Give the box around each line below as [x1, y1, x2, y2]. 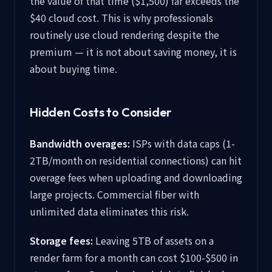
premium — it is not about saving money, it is [30, 44, 237, 59]
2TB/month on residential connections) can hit [30, 153, 242, 168]
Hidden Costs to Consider [30, 104, 172, 120]
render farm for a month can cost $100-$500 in [30, 250, 238, 265]
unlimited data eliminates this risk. [30, 204, 189, 219]
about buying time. [30, 61, 117, 76]
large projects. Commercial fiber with [30, 187, 199, 202]
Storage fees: [30, 233, 93, 248]
